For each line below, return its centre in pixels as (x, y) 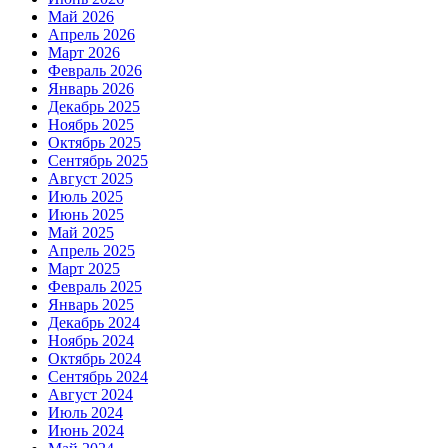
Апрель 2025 (91, 250)
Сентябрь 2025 (98, 160)
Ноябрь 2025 (91, 124)
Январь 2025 (91, 304)
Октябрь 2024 (94, 358)
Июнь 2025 (86, 214)
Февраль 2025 (95, 286)
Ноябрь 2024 (91, 340)
